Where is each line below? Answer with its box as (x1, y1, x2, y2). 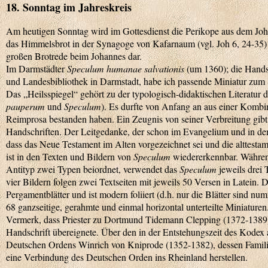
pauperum (6, 100, 45, 112)
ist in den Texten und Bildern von (6, 150, 133, 163)
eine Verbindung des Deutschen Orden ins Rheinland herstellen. (6, 251, 248, 263)
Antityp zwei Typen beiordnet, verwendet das (6, 163, 179, 175)
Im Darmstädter (6, 62, 67, 75)
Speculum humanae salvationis (67, 62, 184, 75)
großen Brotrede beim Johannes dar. (6, 50, 142, 62)
